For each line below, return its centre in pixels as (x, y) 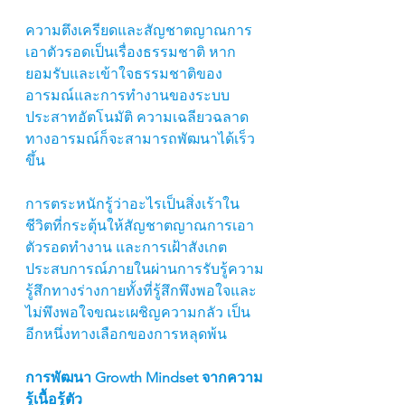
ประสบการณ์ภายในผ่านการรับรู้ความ (145, 269)
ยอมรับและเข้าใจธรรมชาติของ (124, 74)
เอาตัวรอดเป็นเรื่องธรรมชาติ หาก (131, 52)
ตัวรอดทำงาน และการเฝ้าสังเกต (126, 248)
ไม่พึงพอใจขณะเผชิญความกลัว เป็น (138, 313)
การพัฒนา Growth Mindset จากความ (144, 378)
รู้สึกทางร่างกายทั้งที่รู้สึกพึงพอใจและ (141, 291)
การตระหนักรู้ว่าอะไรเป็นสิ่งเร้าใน (132, 204)
